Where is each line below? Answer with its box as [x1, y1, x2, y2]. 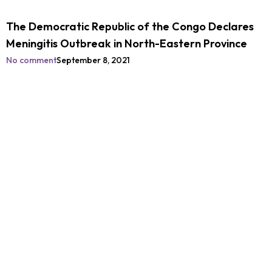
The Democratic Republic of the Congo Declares [6, 19, 254, 33]
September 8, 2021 [56, 55, 130, 66]
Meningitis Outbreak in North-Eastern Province [6, 36, 247, 50]
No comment [6, 55, 56, 66]
